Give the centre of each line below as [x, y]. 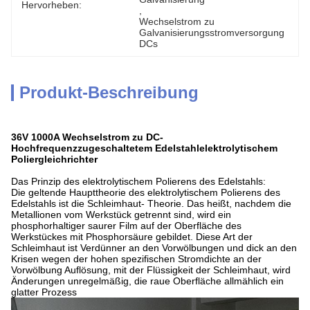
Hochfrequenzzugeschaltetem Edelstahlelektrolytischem [144, 148]
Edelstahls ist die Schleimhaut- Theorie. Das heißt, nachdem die [151, 203]
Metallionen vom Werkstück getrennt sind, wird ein [121, 215]
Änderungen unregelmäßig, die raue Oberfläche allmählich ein [147, 281]
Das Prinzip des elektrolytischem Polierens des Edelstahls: [138, 181]
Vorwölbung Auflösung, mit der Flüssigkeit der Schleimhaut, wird [151, 270]
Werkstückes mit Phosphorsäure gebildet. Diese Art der [132, 237]
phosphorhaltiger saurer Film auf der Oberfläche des [126, 226]
